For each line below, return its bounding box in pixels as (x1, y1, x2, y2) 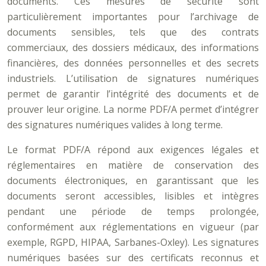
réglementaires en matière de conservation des (7, 159, 259, 172)
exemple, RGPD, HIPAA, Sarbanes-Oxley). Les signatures (7, 236, 259, 249)
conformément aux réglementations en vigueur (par (7, 220, 259, 233)
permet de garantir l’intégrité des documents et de (7, 87, 259, 100)
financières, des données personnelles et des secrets (7, 56, 259, 69)
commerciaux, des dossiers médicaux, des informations (7, 41, 259, 54)
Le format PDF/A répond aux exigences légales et (7, 143, 259, 156)
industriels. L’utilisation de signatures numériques (7, 72, 259, 85)
